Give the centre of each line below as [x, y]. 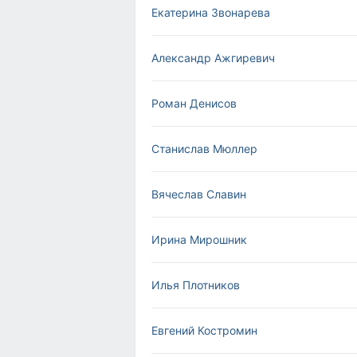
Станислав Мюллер [204, 149]
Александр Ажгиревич [213, 58]
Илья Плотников [196, 285]
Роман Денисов [194, 103]
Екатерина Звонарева [211, 12]
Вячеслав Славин [199, 194]
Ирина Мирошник [199, 239]
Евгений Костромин [204, 330]
